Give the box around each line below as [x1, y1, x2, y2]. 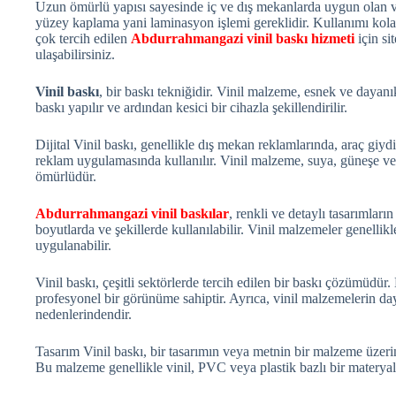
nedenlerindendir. [35, 306, 132, 322]
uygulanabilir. [35, 237, 111, 253]
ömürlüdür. [35, 168, 96, 184]
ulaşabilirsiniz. [35, 46, 115, 62]
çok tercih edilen [35, 30, 131, 46]
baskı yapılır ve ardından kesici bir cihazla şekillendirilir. [35, 99, 347, 115]
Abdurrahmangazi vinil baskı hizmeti [131, 30, 354, 46]
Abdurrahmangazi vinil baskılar [35, 205, 229, 221]
